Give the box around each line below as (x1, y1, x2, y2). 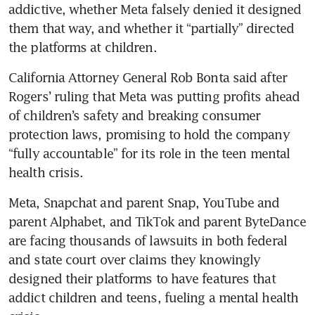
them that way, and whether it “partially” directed (8, 20, 295, 36)
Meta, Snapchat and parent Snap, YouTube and (8, 194, 280, 210)
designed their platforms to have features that (8, 270, 276, 286)
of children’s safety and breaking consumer (8, 107, 261, 123)
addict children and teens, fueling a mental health (8, 289, 299, 305)
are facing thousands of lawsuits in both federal (8, 232, 287, 248)
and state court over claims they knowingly (8, 251, 261, 267)
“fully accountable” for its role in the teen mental (8, 145, 290, 161)
